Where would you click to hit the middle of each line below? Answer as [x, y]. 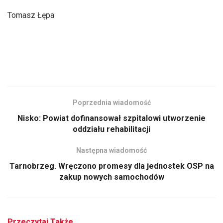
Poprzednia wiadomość [111, 102]
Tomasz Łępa [31, 15]
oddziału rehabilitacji [111, 129]
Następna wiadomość [111, 150]
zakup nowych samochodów [111, 177]
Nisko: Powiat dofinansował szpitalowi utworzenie [111, 118]
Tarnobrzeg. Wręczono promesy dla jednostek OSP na [111, 166]
